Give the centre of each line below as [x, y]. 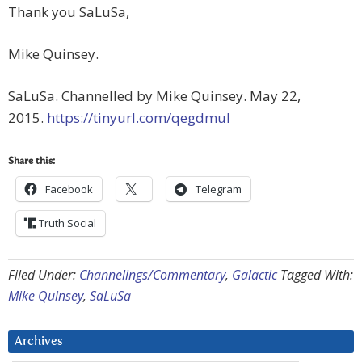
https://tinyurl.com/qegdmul [139, 118]
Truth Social [67, 223]
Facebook [69, 189]
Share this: [32, 162]
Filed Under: [44, 275]
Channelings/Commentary [152, 275]
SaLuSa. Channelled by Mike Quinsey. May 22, [154, 96]
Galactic [255, 275]
